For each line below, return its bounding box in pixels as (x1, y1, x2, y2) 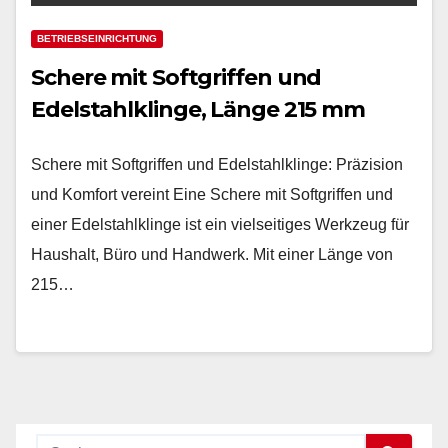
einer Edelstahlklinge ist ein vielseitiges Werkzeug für (31, 216, 409, 234)
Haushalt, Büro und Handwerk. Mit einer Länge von (31, 246, 393, 264)
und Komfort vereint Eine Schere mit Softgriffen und (31, 186, 393, 204)
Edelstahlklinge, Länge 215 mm (31, 96, 366, 124)
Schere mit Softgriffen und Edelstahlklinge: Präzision (31, 156, 403, 174)
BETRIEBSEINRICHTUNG (37, 33, 157, 45)
